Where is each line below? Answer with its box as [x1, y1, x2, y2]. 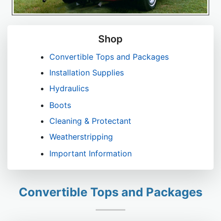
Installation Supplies [49, 68, 124, 78]
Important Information [49, 148, 132, 158]
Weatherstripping [49, 132, 113, 142]
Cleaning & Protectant [49, 116, 131, 126]
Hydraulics [49, 83, 89, 94]
